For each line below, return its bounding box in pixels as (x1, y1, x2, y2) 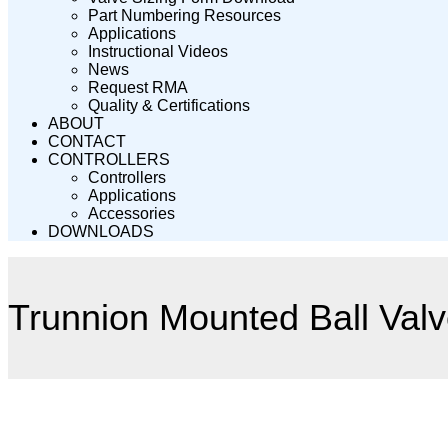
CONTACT (48, 133, 126, 150)
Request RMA (88, 79, 188, 96)
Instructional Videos (88, 43, 228, 60)
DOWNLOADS (48, 223, 154, 240)
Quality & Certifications (88, 97, 250, 114)
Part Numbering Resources (88, 7, 281, 24)
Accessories (88, 205, 175, 222)
